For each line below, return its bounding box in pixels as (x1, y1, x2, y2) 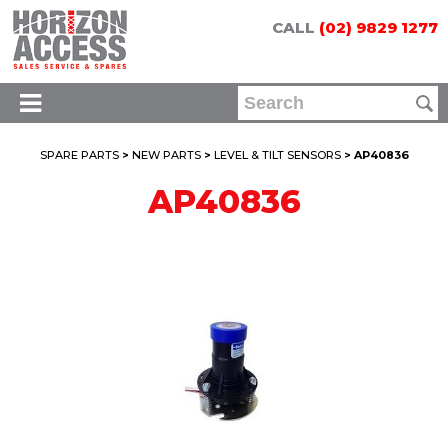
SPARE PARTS (39, 148, 119, 163)
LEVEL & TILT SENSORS (213, 148, 341, 163)
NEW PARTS (131, 148, 201, 163)
